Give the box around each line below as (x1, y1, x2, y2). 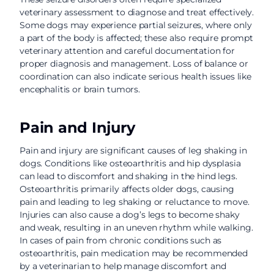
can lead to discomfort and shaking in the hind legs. (20, 171, 237, 182)
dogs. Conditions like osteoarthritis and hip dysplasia (20, 158, 241, 169)
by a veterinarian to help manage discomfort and (20, 261, 226, 272)
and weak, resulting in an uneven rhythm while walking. (20, 222, 253, 233)
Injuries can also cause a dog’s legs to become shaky (20, 209, 240, 220)
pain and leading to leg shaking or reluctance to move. (20, 196, 250, 207)
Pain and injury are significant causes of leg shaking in (20, 145, 248, 156)
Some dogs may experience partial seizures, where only (20, 20, 252, 31)
